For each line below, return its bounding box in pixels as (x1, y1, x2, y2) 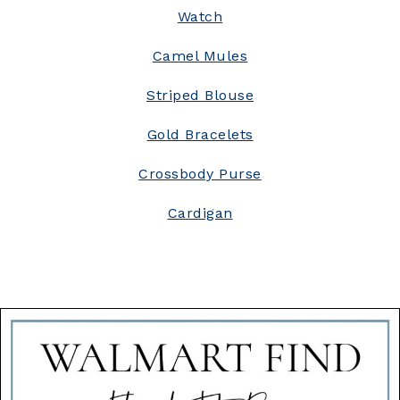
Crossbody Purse (138, 164, 262, 182)
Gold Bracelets (146, 125, 254, 143)
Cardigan (167, 204, 233, 221)
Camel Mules (152, 46, 248, 64)
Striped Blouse (146, 86, 254, 104)
